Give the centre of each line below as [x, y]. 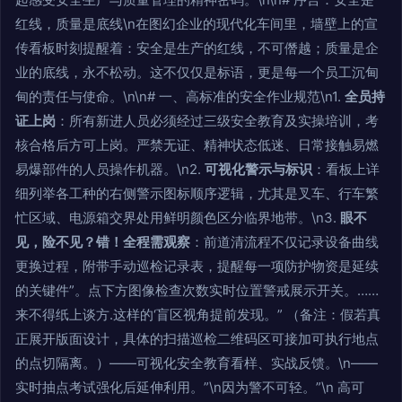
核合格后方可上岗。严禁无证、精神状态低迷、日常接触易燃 [197, 144]
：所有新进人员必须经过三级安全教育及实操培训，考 [217, 120]
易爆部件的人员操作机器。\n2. [110, 169]
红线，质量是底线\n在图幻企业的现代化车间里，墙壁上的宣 [197, 23]
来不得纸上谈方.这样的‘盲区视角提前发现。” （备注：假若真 [198, 314]
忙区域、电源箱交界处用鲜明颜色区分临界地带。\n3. [178, 217]
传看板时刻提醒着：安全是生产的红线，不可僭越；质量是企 [197, 48]
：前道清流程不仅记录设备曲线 [284, 241]
